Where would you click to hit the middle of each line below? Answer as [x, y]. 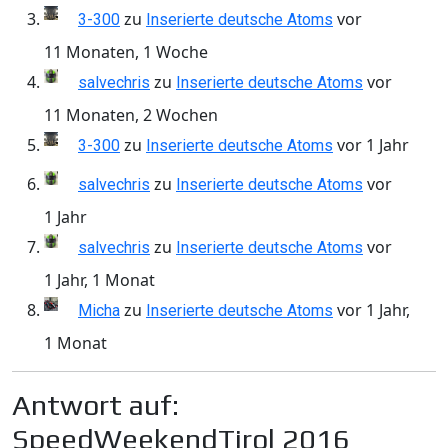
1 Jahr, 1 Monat [99, 280]
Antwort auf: [95, 405]
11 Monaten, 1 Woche [126, 52]
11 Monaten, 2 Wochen [131, 115]
